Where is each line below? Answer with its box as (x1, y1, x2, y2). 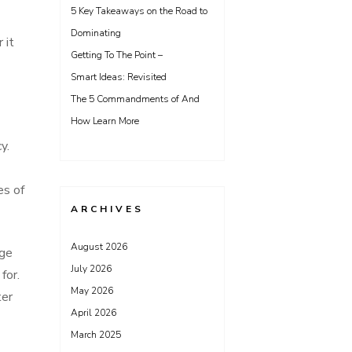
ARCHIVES (71, 203, 144, 215)
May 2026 (71, 284, 113, 297)
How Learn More (71, 115, 139, 127)
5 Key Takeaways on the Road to (71, 5, 207, 17)
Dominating (71, 27, 121, 39)
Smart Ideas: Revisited (71, 71, 167, 83)
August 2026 (71, 240, 127, 253)
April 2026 (71, 306, 116, 319)
